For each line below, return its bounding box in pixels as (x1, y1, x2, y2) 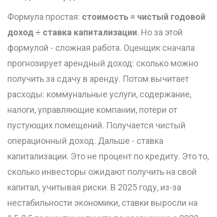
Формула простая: (7, 12, 82, 22)
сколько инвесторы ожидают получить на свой (7, 167, 197, 177)
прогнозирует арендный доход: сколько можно (7, 58, 198, 69)
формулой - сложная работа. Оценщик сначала (7, 43, 195, 53)
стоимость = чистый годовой (82, 12, 205, 22)
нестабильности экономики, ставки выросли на (7, 198, 198, 208)
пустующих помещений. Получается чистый (7, 120, 186, 131)
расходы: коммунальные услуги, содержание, (7, 89, 191, 100)
